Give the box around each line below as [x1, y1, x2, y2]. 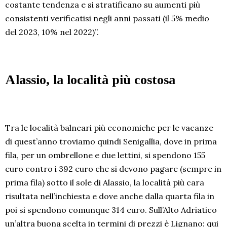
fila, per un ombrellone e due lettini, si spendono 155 [5, 150, 205, 161]
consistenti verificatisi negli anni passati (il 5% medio [5, 13, 209, 24]
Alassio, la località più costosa [5, 72, 175, 88]
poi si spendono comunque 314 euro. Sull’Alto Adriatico [5, 205, 217, 215]
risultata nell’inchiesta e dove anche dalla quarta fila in [5, 191, 214, 202]
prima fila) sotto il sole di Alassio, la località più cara [5, 177, 204, 188]
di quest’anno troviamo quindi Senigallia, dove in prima [5, 136, 217, 147]
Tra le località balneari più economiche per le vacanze [5, 123, 213, 133]
